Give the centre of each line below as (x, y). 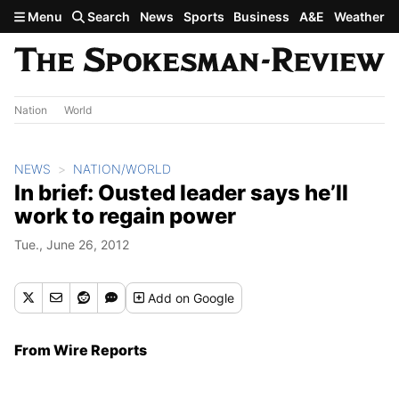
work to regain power (125, 216)
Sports (204, 16)
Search (108, 16)
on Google (205, 297)
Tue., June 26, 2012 (72, 244)
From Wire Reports (81, 350)
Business (262, 16)
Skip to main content (77, 15)
